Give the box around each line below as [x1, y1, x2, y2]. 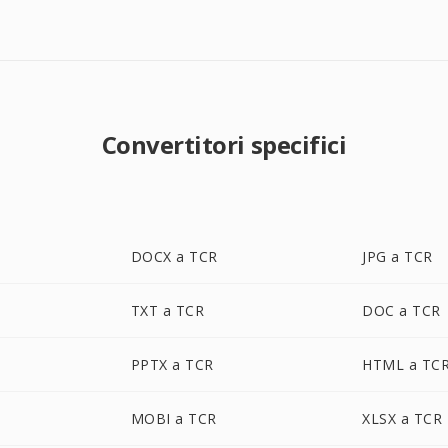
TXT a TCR [130, 301, 205, 320]
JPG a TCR [362, 247, 433, 266]
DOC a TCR [362, 301, 441, 320]
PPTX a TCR [130, 355, 214, 374]
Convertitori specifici [101, 128, 347, 161]
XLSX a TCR [362, 409, 443, 428]
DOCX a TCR [130, 247, 218, 266]
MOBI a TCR [130, 409, 217, 428]
